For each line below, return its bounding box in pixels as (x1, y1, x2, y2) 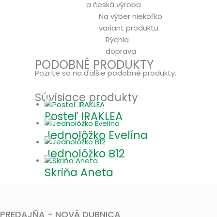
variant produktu (99, 22, 158, 33)
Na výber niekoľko (99, 11, 162, 21)
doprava (106, 46, 136, 56)
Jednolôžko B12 (45, 146, 125, 162)
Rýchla (106, 34, 129, 45)
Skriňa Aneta (45, 165, 113, 181)
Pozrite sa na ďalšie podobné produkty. (35, 67, 176, 78)
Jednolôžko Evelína (45, 127, 148, 143)
